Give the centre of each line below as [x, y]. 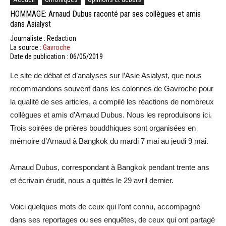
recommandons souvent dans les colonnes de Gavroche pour [112, 88]
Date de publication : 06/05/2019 [56, 56]
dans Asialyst [31, 24]
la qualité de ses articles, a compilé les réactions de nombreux [112, 101]
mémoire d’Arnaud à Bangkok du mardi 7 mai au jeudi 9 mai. [109, 141]
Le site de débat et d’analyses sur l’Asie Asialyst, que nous [106, 75]
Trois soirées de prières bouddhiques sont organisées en [103, 128]
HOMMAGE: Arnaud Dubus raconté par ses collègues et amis [105, 14]
